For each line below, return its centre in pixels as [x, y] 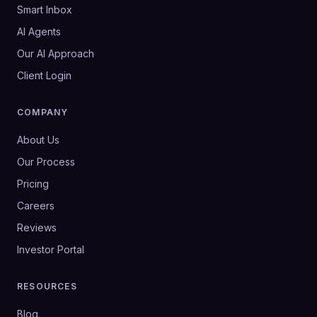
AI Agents [39, 31]
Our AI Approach [56, 53]
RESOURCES [47, 286]
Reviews [37, 227]
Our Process [46, 161]
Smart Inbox [45, 9]
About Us [38, 139]
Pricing [33, 183]
